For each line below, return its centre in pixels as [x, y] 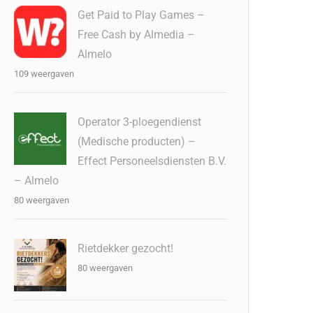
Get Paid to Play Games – [141, 15]
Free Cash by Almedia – [137, 35]
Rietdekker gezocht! [126, 249]
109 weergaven [44, 74]
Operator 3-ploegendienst [140, 122]
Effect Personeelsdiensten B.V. [152, 161]
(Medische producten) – [137, 142]
